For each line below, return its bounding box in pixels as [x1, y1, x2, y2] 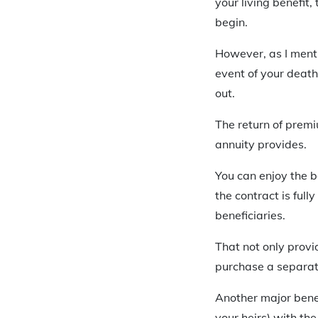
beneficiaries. [215, 208, 285, 223]
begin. [215, 15, 248, 30]
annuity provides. [215, 137, 307, 152]
